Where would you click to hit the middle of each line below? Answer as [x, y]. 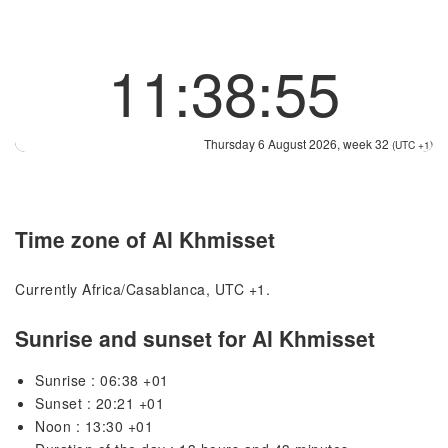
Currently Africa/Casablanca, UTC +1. [142, 288]
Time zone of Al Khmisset [145, 239]
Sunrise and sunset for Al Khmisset [195, 338]
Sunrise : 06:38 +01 [102, 380]
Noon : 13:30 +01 [94, 426]
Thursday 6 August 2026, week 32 [298, 143]
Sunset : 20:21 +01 [99, 403]
